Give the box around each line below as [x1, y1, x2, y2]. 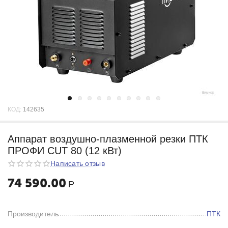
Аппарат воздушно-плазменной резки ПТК [8, 133, 208, 145]
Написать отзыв [50, 159, 105, 168]
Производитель [8, 209, 59, 218]
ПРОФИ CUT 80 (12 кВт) [8, 145, 122, 156]
